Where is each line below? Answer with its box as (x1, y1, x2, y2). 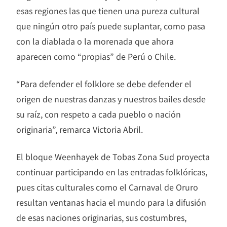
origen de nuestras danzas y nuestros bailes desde (16, 93, 206, 105)
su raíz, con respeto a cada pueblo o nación (16, 108, 181, 121)
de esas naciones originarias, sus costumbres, (16, 211, 186, 224)
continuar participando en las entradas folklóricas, (16, 166, 207, 178)
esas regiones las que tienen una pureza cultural (16, 5, 200, 17)
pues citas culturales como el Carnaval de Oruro (16, 181, 198, 194)
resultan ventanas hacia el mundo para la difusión (16, 196, 206, 209)
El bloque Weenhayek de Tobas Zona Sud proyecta (16, 150, 210, 163)
